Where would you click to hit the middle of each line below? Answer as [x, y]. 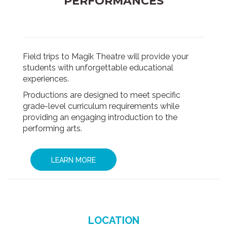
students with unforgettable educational [98, 67]
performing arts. [52, 128]
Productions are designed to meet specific [102, 95]
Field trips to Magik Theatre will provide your [106, 56]
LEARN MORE [73, 160]
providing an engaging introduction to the [100, 117]
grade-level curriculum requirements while [101, 106]
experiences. [46, 79]
